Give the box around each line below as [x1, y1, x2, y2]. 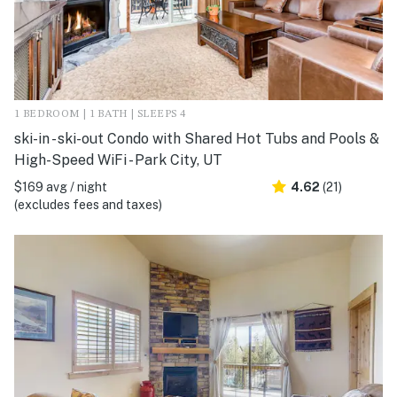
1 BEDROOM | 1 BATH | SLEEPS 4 [14, 109, 186, 121]
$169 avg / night [14, 180, 107, 195]
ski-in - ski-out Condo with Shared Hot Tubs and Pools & [14, 130, 379, 148]
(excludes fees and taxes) [14, 198, 162, 213]
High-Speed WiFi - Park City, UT [14, 152, 222, 169]
